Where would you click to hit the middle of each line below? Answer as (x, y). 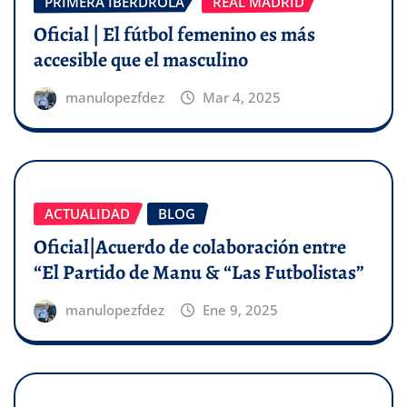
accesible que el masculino (141, 60)
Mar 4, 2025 (242, 98)
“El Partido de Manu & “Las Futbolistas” (199, 272)
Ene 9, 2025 (241, 309)
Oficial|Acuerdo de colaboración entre (190, 247)
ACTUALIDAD (87, 214)
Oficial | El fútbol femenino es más (174, 35)
